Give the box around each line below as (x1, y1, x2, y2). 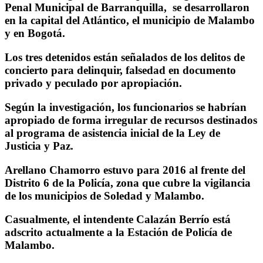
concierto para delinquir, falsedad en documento (5, 64, 236, 77)
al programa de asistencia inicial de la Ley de (5, 126, 220, 139)
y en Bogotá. (5, 27, 65, 40)
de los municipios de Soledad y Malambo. (5, 189, 204, 202)
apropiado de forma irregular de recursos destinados (5, 113, 257, 126)
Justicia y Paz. (5, 139, 73, 152)
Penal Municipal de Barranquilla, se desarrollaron (5, 1, 249, 14)
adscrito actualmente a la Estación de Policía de (5, 226, 232, 239)
